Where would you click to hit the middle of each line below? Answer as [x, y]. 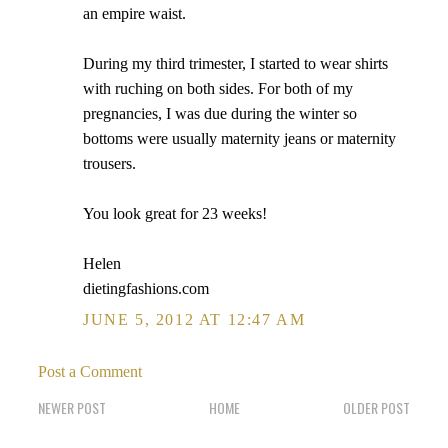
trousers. [109, 163]
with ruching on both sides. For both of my [218, 88]
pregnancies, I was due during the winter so [220, 113]
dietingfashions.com [146, 288]
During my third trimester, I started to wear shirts [235, 63]
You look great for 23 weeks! [175, 213]
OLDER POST [376, 407]
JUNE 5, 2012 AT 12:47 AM [194, 319]
